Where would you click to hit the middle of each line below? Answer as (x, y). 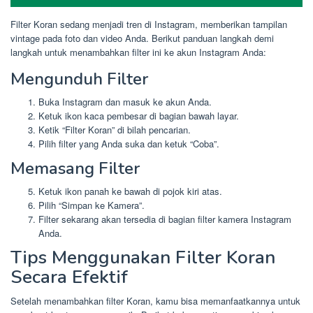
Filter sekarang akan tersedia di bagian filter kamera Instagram (165, 219)
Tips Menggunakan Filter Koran (143, 258)
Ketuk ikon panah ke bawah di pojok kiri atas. (130, 191)
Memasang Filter (75, 168)
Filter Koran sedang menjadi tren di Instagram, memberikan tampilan (149, 24)
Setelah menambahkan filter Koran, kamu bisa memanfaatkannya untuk (155, 301)
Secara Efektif (69, 277)
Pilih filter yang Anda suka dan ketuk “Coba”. (129, 144)
